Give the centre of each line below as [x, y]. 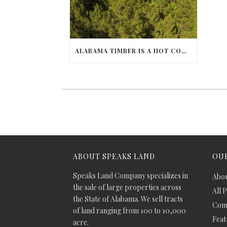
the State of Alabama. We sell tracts [128, 199]
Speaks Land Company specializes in [130, 176]
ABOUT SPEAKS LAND [114, 157]
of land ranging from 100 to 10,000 [129, 211]
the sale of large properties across [127, 187]
